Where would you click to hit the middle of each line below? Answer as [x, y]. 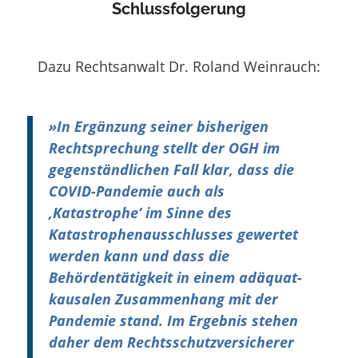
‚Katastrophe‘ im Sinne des [140, 212]
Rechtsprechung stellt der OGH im [164, 147]
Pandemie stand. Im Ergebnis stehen [173, 320]
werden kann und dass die [139, 255]
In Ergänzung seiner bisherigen [162, 126]
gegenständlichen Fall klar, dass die [171, 169]
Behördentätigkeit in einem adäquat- [175, 277]
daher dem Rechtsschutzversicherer [171, 342]
